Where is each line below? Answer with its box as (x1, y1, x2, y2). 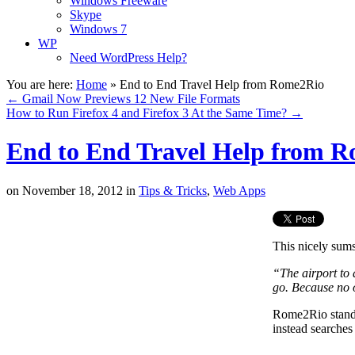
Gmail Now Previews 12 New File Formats (19, 92, 240, 105)
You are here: (6, 78, 73, 91)
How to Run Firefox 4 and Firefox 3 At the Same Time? (6, 106, 290, 120)
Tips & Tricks (139, 183, 207, 197)
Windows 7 (70, 22, 127, 36)
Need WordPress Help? (70, 51, 187, 64)
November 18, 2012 (19, 183, 123, 197)
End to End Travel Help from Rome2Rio (120, 78, 324, 91)
